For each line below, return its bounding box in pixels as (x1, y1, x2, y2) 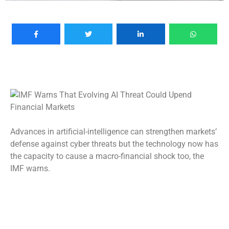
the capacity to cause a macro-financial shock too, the (10, 151, 204, 161)
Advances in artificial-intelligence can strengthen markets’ (10, 126, 217, 136)
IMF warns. (10, 163, 50, 173)
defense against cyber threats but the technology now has (10, 139, 218, 149)
